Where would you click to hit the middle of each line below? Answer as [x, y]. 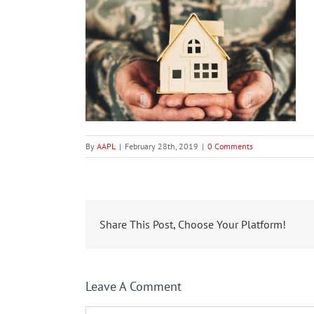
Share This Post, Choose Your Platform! [193, 224]
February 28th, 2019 [162, 146]
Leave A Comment [134, 286]
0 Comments [230, 146]
